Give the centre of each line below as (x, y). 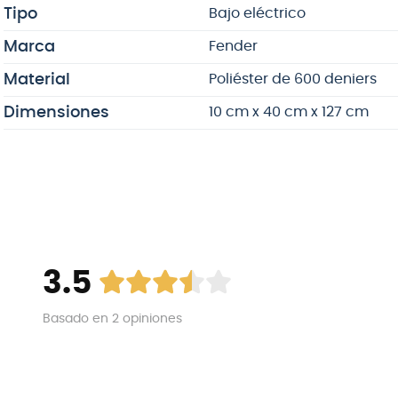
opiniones (151, 318)
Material (37, 80)
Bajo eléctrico (257, 13)
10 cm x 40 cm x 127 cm (288, 111)
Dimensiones (56, 112)
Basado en (77, 318)
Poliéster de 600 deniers (292, 79)
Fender (233, 46)
